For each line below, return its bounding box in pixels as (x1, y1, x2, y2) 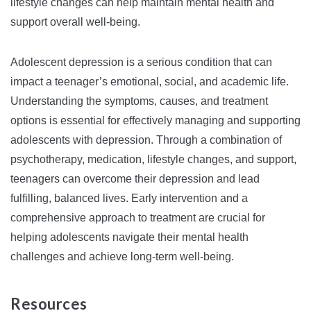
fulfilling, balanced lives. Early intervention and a (10, 192, 248, 204)
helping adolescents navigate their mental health (10, 231, 249, 243)
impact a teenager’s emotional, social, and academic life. (10, 76, 289, 87)
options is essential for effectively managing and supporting (10, 115, 301, 126)
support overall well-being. (10, 16, 140, 28)
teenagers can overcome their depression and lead (10, 173, 260, 185)
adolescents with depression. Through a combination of (10, 134, 282, 146)
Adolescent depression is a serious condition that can (10, 56, 272, 68)
